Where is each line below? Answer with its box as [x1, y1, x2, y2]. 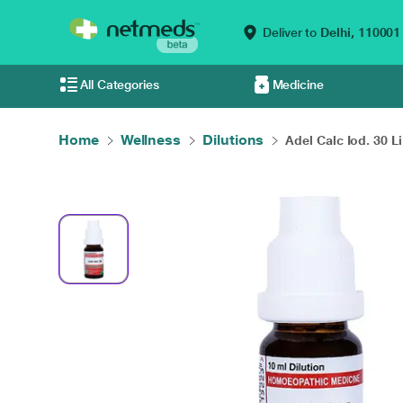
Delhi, [317, 25, 358, 40]
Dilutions [202, 131, 264, 148]
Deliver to [263, 25, 318, 40]
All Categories [80, 77, 159, 92]
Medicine [272, 77, 324, 92]
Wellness [120, 131, 182, 148]
